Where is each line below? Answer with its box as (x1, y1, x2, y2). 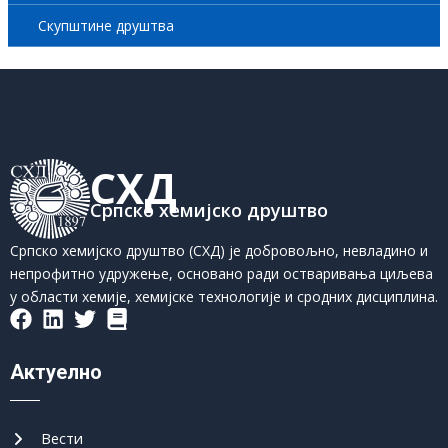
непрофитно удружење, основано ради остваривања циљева (10, 264, 433, 283)
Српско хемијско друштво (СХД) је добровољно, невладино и (10, 241, 428, 260)
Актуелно (10, 360, 102, 384)
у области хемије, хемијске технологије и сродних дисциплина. (10, 287, 438, 306)
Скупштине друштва (37, 15, 174, 35)
